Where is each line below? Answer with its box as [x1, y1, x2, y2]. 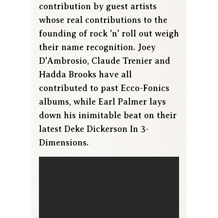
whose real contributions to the [39, 15, 167, 25]
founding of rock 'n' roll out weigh [39, 29, 179, 39]
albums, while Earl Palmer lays [39, 97, 166, 107]
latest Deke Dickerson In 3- [39, 124, 149, 134]
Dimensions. [39, 138, 89, 148]
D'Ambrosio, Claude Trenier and [39, 56, 170, 66]
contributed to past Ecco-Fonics [39, 83, 169, 93]
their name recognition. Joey [39, 42, 156, 53]
